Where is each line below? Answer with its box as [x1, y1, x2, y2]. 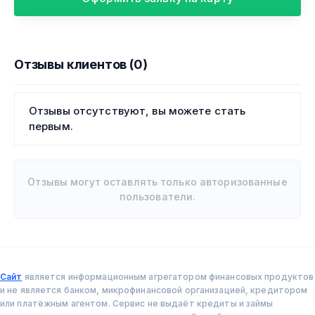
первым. [29, 120, 73, 134]
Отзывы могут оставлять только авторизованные [27, 176, 288, 188]
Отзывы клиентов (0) [14, 57, 148, 72]
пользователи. [119, 191, 196, 203]
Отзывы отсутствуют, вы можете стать [29, 104, 246, 118]
